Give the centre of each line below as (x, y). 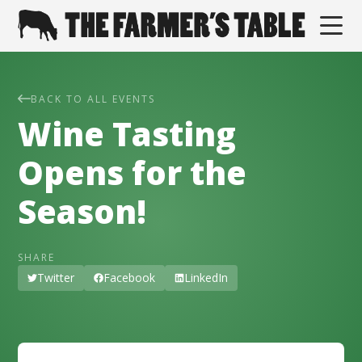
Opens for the (133, 173)
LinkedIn (206, 278)
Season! (82, 212)
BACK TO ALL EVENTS (93, 99)
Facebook (130, 278)
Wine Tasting (127, 134)
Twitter (56, 278)
